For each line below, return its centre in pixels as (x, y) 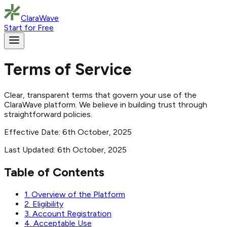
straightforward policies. (48, 114)
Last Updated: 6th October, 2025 (65, 149)
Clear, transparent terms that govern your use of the (100, 95)
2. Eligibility (44, 204)
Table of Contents (54, 172)
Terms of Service (68, 70)
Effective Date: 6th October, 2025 (68, 132)
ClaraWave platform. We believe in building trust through (106, 104)
